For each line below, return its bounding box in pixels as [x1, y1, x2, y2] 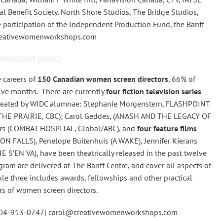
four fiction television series [106, 86, 201, 97]
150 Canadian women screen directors [37, 74, 168, 84]
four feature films [137, 123, 197, 134]
